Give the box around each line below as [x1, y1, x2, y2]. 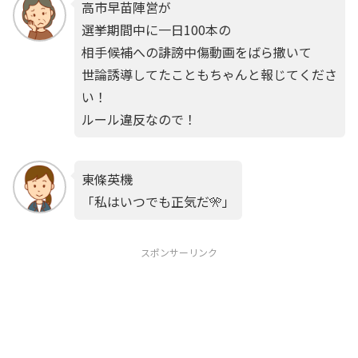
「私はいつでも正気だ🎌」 [81, 191, 235, 211]
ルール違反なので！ [81, 109, 197, 129]
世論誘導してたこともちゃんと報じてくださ [81, 64, 337, 84]
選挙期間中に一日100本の [81, 19, 231, 39]
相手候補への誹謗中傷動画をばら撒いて [81, 42, 312, 62]
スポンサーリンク [141, 245, 217, 259]
